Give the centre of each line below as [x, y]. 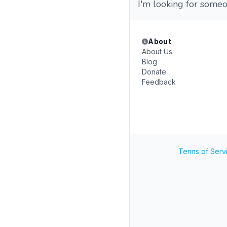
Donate [154, 72]
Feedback [159, 82]
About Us [157, 51]
